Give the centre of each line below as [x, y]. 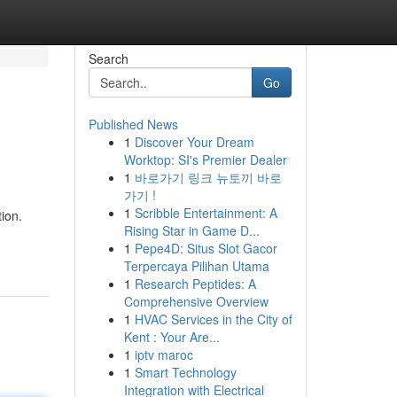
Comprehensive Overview [196, 301]
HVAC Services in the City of [213, 319]
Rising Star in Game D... [191, 230]
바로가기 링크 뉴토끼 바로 [208, 177]
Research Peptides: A [195, 284]
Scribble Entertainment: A [206, 213]
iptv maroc [163, 354]
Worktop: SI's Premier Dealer [205, 160]
